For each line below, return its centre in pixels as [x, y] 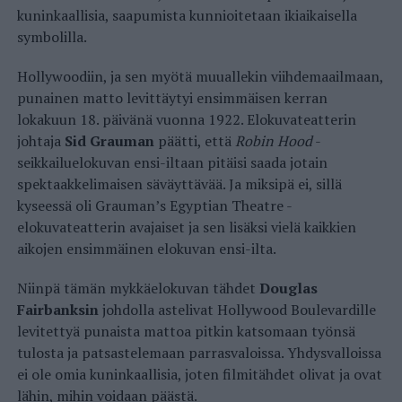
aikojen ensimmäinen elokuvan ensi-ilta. [146, 249]
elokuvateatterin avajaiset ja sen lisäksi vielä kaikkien [186, 227]
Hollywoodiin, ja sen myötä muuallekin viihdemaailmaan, [200, 77]
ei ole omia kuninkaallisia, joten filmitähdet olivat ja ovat [199, 375]
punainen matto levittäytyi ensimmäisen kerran [172, 98]
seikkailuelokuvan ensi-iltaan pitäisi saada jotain [172, 163]
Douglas [288, 288]
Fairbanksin [57, 310]
